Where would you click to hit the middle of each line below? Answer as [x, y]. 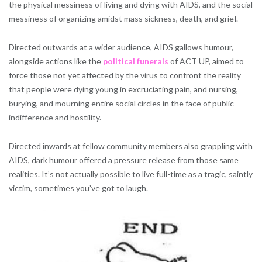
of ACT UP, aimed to [206, 61]
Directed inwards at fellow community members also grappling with [131, 146]
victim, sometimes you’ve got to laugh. [78, 188]
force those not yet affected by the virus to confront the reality [125, 75]
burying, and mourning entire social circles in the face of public [121, 104]
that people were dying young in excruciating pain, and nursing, [123, 89]
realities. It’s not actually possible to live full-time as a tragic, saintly [131, 174]
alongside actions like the [56, 61]
